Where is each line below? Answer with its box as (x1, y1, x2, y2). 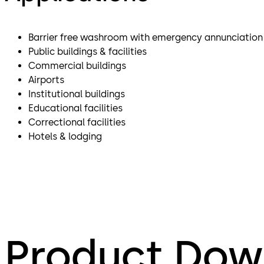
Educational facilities (28, 103, 125, 114)
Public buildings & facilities (28, 46, 149, 58)
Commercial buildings (28, 60, 128, 72)
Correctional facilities (28, 117, 128, 128)
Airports (28, 74, 67, 86)
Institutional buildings (28, 88, 127, 100)
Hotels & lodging (28, 131, 104, 143)
